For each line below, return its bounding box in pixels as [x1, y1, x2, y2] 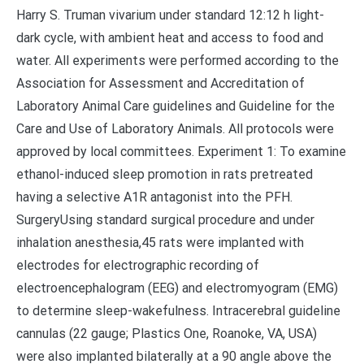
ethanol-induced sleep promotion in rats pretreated [16, 167, 313, 182]
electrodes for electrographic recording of [16, 258, 259, 273]
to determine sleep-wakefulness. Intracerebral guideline [16, 303, 340, 318]
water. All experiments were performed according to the [16, 53, 339, 68]
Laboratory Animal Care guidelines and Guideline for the [16, 98, 335, 114]
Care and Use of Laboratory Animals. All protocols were [16, 121, 334, 136]
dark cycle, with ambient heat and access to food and [16, 30, 323, 45]
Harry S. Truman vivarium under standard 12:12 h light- [16, 7, 324, 23]
